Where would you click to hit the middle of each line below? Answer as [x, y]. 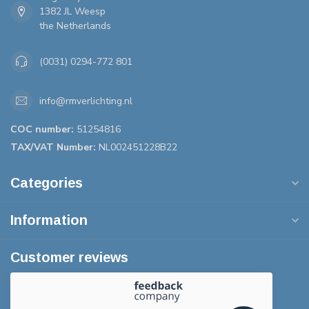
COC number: [42, 130]
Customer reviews [69, 258]
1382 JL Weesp [72, 12]
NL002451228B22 [137, 148]
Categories [47, 183]
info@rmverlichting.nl [86, 101]
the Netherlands [75, 26]
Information [49, 220]
